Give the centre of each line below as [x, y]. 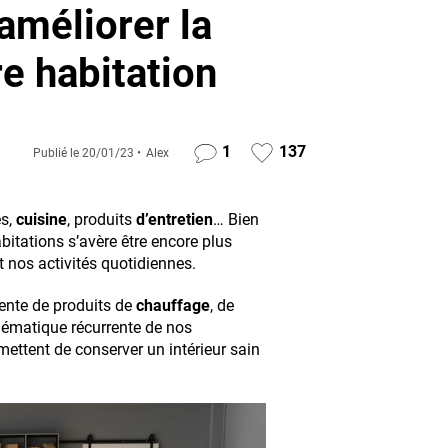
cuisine [41, 219]
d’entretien [174, 219]
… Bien [236, 219]
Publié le [57, 153]
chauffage [173, 305]
